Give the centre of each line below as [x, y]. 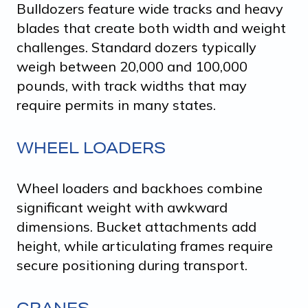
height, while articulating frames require [145, 245]
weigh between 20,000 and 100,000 [132, 66]
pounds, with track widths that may [132, 85]
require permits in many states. [116, 104]
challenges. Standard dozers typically [136, 47]
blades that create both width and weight [151, 27]
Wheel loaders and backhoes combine [140, 188]
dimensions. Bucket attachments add [136, 226]
